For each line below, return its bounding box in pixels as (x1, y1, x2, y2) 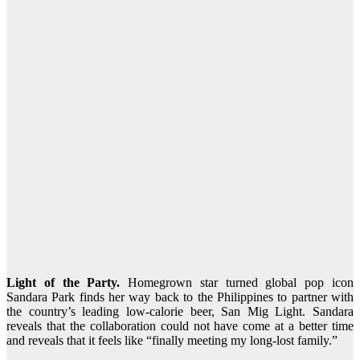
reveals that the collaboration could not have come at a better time (6, 319, 354, 333)
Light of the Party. (6, 276, 129, 290)
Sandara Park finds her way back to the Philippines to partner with (6, 290, 354, 305)
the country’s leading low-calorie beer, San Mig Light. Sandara (6, 305, 354, 319)
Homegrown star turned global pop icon (128, 276, 354, 290)
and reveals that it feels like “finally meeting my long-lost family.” (6, 333, 337, 348)
